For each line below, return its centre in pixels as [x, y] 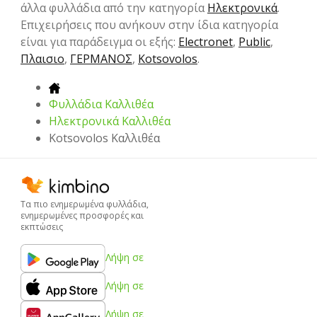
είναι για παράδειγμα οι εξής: [99, 42]
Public [254, 42]
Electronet [206, 42]
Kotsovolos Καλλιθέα [104, 138]
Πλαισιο [42, 59]
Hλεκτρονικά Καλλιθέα [110, 121]
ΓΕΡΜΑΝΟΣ [101, 59]
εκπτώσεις [42, 226]
